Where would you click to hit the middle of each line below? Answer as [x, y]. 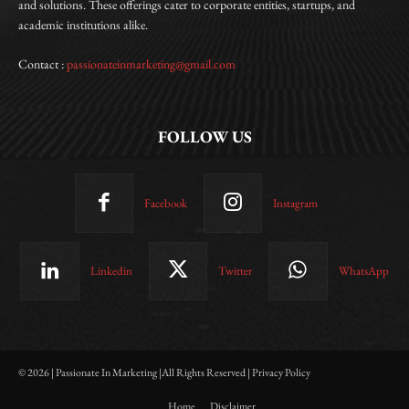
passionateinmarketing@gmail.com [151, 64]
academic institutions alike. [83, 25]
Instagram [296, 203]
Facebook [166, 203]
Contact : [42, 64]
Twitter [236, 270]
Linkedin [111, 270]
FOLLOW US [204, 137]
